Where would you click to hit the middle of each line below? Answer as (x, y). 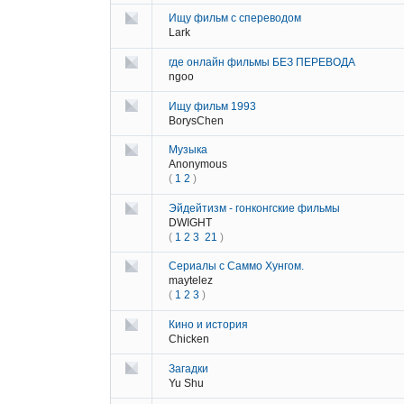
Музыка (188, 150)
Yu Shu (186, 383)
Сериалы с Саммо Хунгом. (236, 266)
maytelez (191, 281)
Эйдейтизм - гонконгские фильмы (254, 208)
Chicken (189, 340)
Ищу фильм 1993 (212, 106)
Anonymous (198, 165)
